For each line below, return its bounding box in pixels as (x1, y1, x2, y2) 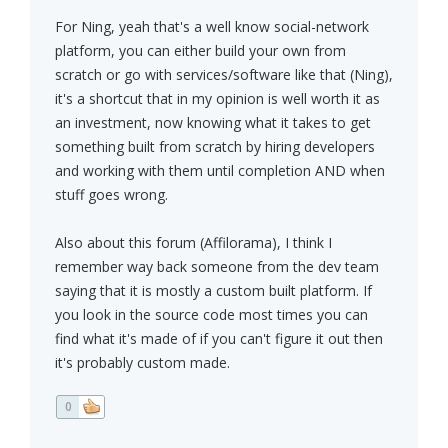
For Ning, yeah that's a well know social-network (55, 17, 369, 37)
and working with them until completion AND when (55, 161, 385, 181)
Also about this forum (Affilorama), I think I (55, 233, 332, 253)
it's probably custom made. (55, 353, 230, 373)
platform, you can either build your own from (55, 41, 346, 61)
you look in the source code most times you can (55, 305, 368, 325)
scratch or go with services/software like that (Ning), (55, 65, 393, 85)
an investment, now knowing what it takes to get (55, 113, 371, 133)
